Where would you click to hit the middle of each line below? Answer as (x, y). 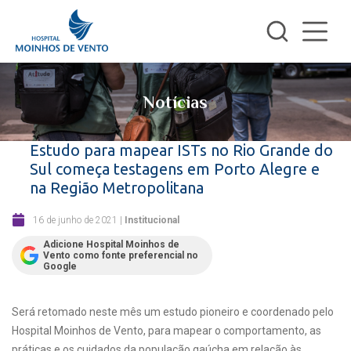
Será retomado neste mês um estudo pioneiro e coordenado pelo (173, 312)
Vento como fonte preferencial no (121, 255)
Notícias (175, 102)
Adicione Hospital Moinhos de (111, 244)
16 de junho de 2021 (75, 220)
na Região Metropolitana (117, 188)
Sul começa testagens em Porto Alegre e (175, 169)
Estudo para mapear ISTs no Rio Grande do (181, 150)
